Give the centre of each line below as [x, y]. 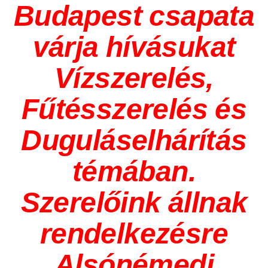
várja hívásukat [134, 47]
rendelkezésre [134, 234]
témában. [134, 171]
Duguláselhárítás [134, 140]
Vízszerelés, [134, 78]
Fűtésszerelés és [134, 109]
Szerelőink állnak [134, 202]
